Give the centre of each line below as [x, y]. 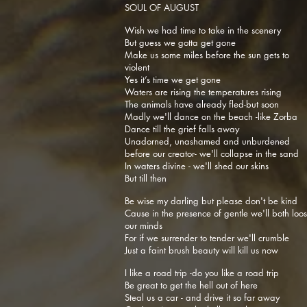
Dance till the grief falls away [182, 129]
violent [137, 67]
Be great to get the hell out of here [191, 285]
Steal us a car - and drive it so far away [202, 297]
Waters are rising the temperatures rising [205, 92]
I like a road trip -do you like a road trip [203, 273]
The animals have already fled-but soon [202, 104]
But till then [147, 178]
